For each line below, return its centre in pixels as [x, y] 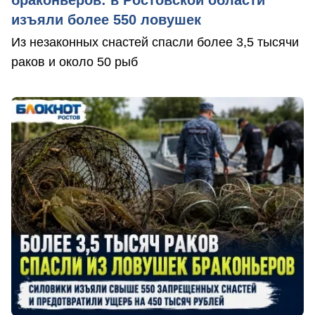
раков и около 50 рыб [75, 62]
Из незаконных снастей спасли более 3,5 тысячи [155, 42]
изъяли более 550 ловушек [106, 19]
